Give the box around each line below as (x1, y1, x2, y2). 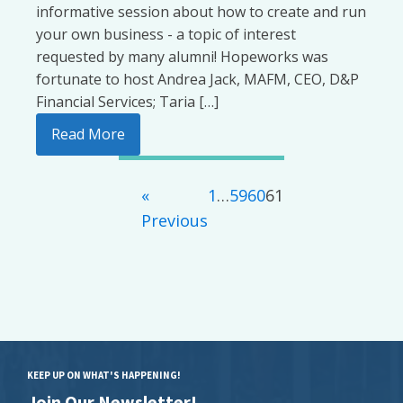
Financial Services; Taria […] (36, 92, 219, 112)
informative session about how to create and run (36, 2, 366, 22)
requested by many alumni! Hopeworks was (36, 47, 328, 67)
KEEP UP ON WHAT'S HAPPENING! (27, 369, 181, 381)
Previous (141, 210, 208, 231)
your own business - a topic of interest (36, 24, 296, 44)
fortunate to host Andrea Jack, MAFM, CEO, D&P (36, 69, 359, 89)
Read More (51, 124, 125, 144)
